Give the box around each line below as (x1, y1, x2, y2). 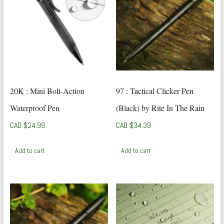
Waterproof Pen (9, 102, 59, 113)
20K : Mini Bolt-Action (9, 85, 84, 96)
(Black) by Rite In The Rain (116, 102, 205, 113)
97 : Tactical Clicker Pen (116, 85, 194, 96)
